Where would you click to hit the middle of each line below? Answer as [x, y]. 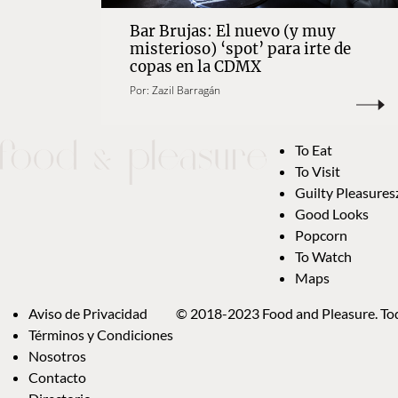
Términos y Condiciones [102, 335]
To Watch [323, 257]
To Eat [314, 150]
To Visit [318, 171]
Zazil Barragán [186, 91]
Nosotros [57, 356]
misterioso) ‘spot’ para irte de [240, 49]
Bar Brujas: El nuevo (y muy [233, 32]
